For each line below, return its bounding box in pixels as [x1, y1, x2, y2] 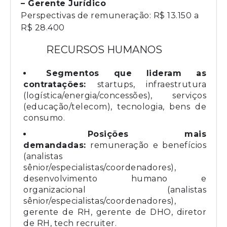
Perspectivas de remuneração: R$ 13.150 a [21, 10, 199, 20]
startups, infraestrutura [86, 79, 206, 89]
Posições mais [87, 129, 206, 139]
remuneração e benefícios [90, 140, 207, 150]
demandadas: [23, 140, 91, 150]
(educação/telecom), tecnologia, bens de [23, 101, 206, 111]
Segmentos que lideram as [46, 68, 206, 78]
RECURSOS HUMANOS [46, 43, 165, 56]
